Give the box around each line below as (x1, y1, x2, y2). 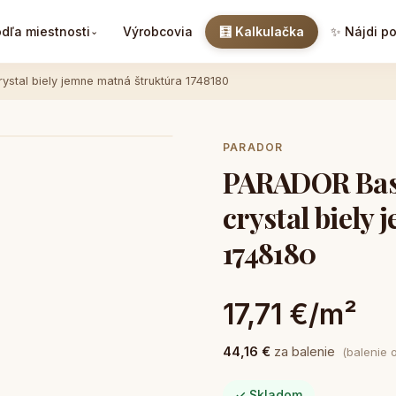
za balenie (270, 344, 339, 360)
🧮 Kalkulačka (218, 23, 304, 39)
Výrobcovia (122, 23, 193, 39)
